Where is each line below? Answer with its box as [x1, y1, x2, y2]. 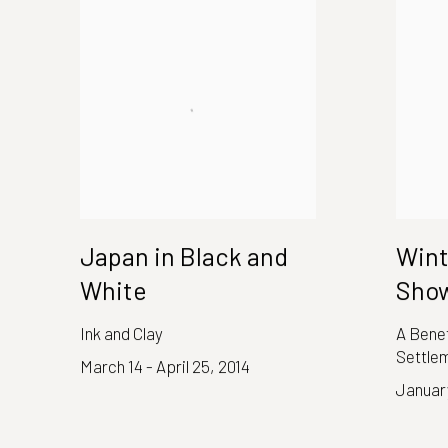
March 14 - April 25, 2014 [80, 355, 250, 376]
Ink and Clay [80, 322, 163, 343]
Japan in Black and [80, 240, 288, 271]
